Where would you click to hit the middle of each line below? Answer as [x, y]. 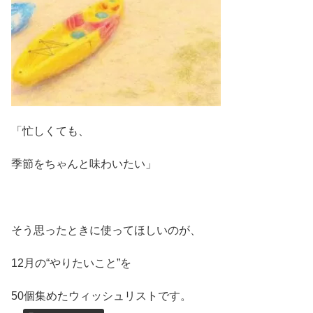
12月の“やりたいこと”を [71, 263]
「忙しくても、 [50, 131]
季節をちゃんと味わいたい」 [84, 163]
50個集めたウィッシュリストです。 [101, 296]
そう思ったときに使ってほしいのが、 [106, 230]
